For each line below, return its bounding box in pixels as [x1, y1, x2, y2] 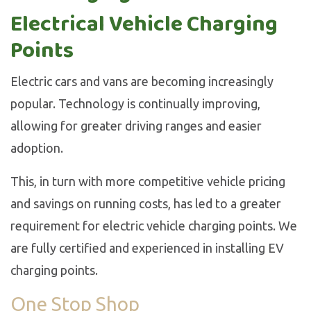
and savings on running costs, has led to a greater [10, 196, 281, 210]
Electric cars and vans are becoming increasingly [10, 74, 274, 88]
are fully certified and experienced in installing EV [10, 241, 284, 255]
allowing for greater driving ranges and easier [10, 119, 262, 133]
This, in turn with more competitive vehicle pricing [10, 174, 285, 188]
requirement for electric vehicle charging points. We [10, 219, 297, 233]
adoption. [10, 141, 63, 155]
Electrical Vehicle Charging [10, 7, 278, 42]
